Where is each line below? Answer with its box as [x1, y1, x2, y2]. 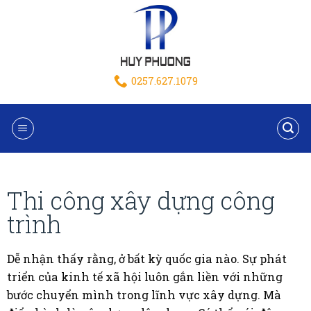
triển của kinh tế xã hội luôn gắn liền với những [6, 269, 283, 284]
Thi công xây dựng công [6, 185, 275, 216]
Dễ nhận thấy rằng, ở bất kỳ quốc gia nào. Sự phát [6, 251, 287, 266]
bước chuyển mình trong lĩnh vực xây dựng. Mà [6, 287, 281, 302]
